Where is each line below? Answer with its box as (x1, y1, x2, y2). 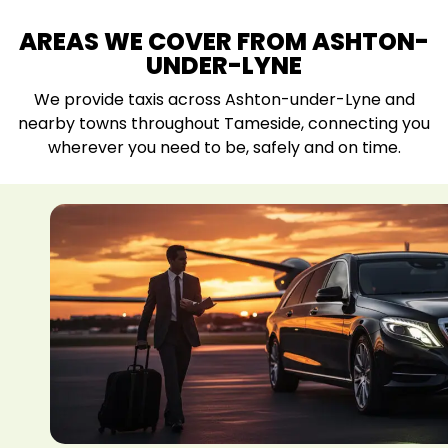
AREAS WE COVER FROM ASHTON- (19, 25, 429, 59)
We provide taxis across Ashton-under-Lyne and (33, 88, 415, 112)
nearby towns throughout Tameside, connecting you (18, 112, 430, 136)
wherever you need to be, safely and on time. (47, 136, 401, 160)
